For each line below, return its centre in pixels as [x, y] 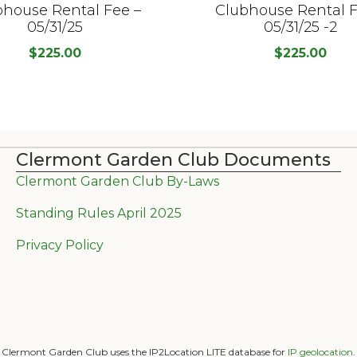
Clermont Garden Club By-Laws [117, 181]
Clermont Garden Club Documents [173, 159]
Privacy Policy [59, 245]
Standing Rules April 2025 [98, 213]
